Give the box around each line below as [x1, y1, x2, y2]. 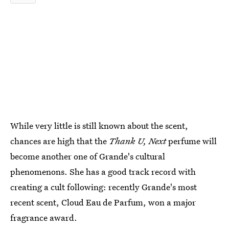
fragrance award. [10, 212, 77, 223]
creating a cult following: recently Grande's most [10, 181, 197, 193]
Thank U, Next [109, 135, 168, 147]
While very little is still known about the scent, [10, 120, 188, 131]
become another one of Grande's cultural [10, 150, 165, 162]
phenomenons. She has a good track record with [10, 166, 196, 177]
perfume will [168, 135, 217, 147]
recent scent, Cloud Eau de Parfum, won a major [10, 196, 196, 208]
